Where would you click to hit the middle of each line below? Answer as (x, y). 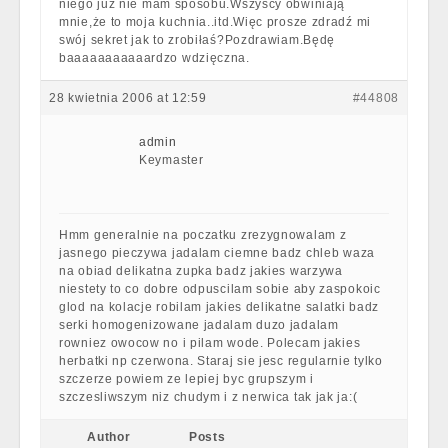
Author (109, 437)
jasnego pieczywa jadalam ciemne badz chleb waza (217, 253)
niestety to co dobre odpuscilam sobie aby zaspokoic (220, 289)
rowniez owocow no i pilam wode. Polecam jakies (210, 343)
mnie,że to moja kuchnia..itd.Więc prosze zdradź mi (215, 22)
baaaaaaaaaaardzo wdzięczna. (154, 58)
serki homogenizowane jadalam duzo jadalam (199, 325)
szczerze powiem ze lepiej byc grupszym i (186, 379)
